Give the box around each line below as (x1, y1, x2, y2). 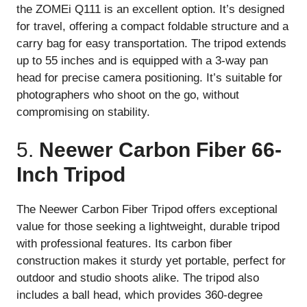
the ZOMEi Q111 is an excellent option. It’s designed (16, 2, 284, 16)
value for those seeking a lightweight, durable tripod (16, 220, 280, 234)
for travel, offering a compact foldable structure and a (16, 19, 288, 33)
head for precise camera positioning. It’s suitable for (16, 71, 282, 84)
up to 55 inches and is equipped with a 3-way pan (16, 53, 268, 67)
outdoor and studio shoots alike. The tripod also (16, 271, 259, 285)
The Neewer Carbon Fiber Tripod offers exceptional (16, 203, 278, 217)
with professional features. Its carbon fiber (16, 237, 232, 251)
